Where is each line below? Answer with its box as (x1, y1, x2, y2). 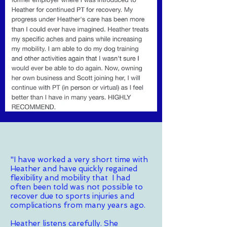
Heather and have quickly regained (10, 164, 137, 173)
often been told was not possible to (10, 182, 143, 192)
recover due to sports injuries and (10, 191, 134, 201)
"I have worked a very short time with (10, 155, 148, 164)
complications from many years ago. (10, 200, 147, 210)
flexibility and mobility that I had (10, 173, 130, 182)
